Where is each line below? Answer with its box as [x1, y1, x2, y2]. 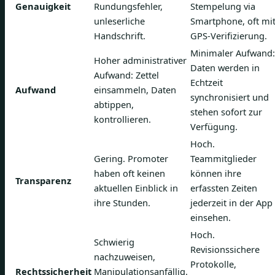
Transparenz [15, 174, 71, 187]
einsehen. [190, 211, 231, 223]
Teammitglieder [190, 152, 257, 165]
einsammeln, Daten [94, 83, 176, 96]
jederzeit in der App [190, 196, 273, 209]
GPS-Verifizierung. [190, 29, 267, 42]
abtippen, [94, 98, 134, 110]
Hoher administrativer [94, 54, 187, 66]
